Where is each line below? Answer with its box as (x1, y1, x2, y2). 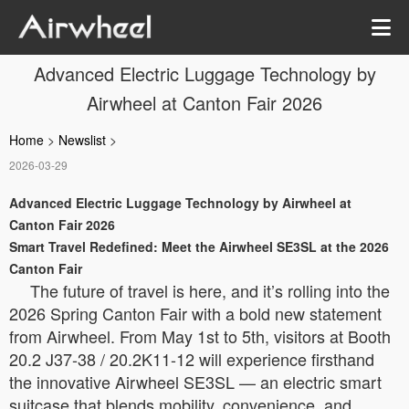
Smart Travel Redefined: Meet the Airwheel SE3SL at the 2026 (9, 237, 389, 256)
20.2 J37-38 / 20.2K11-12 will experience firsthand (9, 347, 374, 371)
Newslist (58, 131, 106, 149)
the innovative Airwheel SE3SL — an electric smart (9, 370, 382, 393)
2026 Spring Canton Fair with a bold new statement (9, 301, 382, 325)
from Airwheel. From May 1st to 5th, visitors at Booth (9, 324, 391, 348)
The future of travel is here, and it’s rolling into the (30, 278, 390, 302)
